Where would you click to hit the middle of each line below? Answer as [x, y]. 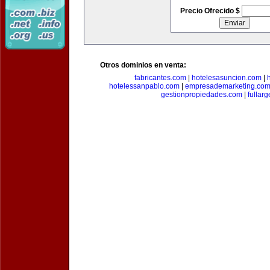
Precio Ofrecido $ [211, 11]
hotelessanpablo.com [144, 86]
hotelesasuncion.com [227, 78]
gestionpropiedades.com [202, 95]
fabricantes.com [160, 78]
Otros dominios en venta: [143, 65]
